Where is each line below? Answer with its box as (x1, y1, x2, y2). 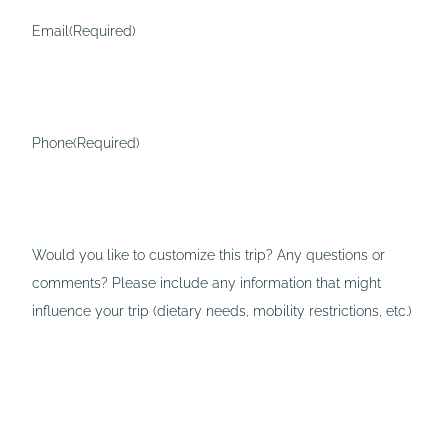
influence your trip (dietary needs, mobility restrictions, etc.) (32, 301, 412, 319)
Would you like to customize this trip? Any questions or (32, 245, 385, 263)
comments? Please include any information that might (32, 273, 381, 291)
